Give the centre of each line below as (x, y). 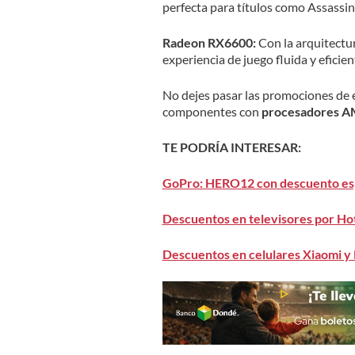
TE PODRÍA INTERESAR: (231, 147)
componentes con (212, 111)
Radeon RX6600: (210, 42)
